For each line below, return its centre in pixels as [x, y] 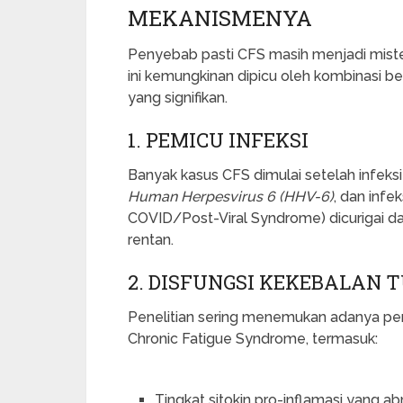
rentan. [151, 239]
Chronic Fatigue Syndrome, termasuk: [253, 338]
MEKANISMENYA [220, 18]
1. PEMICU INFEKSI [218, 139]
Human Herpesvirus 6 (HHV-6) [231, 196]
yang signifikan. [178, 97]
